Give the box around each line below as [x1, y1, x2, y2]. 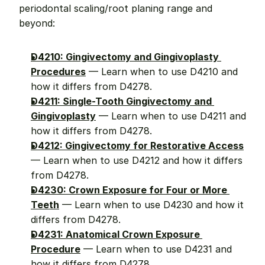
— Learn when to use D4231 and [80, 243, 232, 255]
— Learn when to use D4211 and [96, 110, 246, 122]
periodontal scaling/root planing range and [19, 2, 212, 14]
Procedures [31, 66, 86, 77]
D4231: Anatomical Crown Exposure [31, 228, 200, 240]
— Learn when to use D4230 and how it [59, 199, 244, 211]
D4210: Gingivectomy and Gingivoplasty [31, 51, 219, 63]
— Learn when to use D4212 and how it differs [31, 154, 243, 166]
